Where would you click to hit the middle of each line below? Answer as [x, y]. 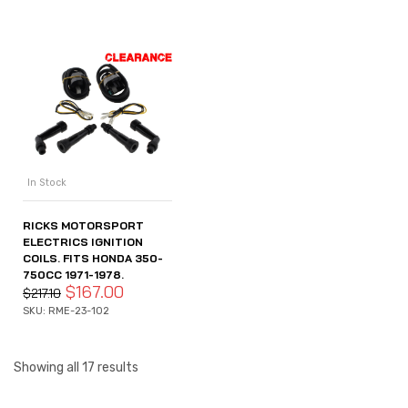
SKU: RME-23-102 [66, 311]
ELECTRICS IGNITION [83, 241]
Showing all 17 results [76, 368]
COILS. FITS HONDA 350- [93, 258]
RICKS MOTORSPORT [83, 225]
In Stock [47, 182]
